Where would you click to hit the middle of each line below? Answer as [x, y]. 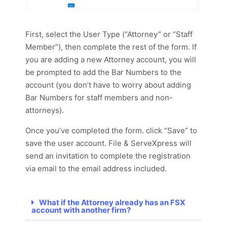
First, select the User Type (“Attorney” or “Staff [109, 34]
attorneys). [46, 110]
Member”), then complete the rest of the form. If [111, 47]
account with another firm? [81, 210]
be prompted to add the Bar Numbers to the [103, 72]
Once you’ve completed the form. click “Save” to [111, 131]
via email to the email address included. [97, 169]
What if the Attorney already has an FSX [112, 203]
